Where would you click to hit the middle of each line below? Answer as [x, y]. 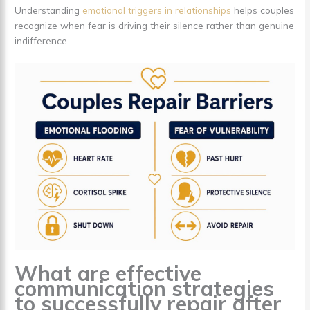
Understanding [49, 10]
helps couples [263, 10]
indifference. [42, 40]
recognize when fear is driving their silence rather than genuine [155, 25]
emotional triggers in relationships [157, 10]
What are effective [108, 273]
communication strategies [145, 288]
